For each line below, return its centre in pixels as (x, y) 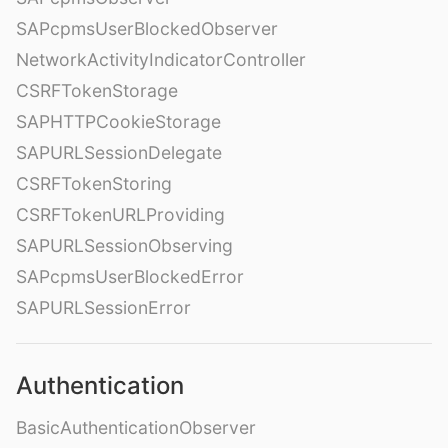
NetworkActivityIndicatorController (161, 60)
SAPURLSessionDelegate (119, 153)
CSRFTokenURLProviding (120, 215)
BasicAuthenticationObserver (136, 428)
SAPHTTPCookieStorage (118, 122)
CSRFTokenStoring (94, 184)
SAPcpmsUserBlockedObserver (147, 29)
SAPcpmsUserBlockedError (130, 277)
